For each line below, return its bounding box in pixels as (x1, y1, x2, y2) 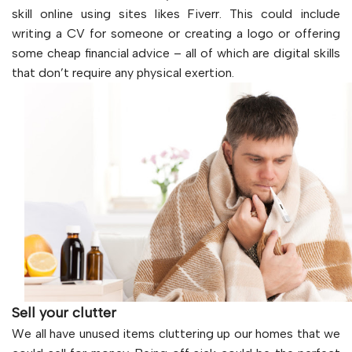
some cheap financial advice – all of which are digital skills (12, 46, 340, 60)
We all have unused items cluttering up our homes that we (12, 325, 340, 341)
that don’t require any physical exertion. (12, 65, 234, 80)
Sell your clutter (12, 303, 116, 321)
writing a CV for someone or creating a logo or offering (12, 26, 340, 41)
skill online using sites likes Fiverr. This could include (12, 6, 340, 21)
